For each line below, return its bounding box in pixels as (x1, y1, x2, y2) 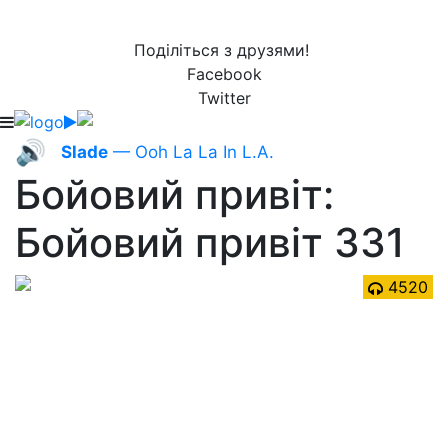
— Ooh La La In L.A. (108, 142, 274, 162)
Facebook (186, 64, 262, 84)
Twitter (197, 88, 251, 108)
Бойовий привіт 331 (15, 218, 405, 267)
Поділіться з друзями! (134, 40, 314, 60)
